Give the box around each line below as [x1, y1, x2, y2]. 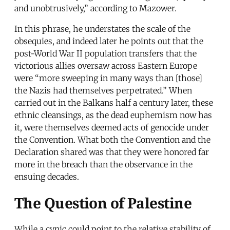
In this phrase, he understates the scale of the [14, 23, 190, 34]
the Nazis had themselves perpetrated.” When [14, 85, 192, 95]
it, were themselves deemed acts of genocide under [14, 122, 209, 132]
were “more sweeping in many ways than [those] [14, 72, 202, 83]
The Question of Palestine [14, 193, 191, 213]
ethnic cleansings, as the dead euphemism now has [14, 109, 212, 120]
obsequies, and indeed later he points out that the [14, 35, 203, 46]
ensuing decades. [14, 171, 79, 182]
